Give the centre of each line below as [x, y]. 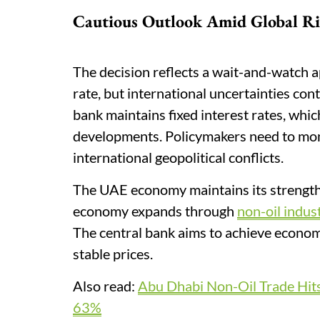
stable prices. [116, 254]
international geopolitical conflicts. [178, 157]
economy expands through [155, 211]
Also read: [105, 286]
